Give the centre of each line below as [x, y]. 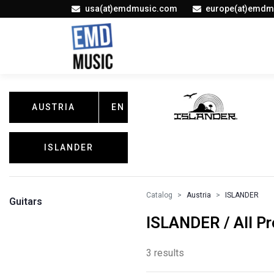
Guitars [26, 202]
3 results [165, 253]
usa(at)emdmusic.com [131, 9]
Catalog [159, 195]
